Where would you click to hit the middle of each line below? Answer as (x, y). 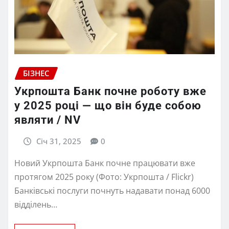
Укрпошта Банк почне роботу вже (110, 91)
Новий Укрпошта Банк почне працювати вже (105, 163)
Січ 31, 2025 (59, 141)
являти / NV (48, 120)
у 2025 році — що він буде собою (108, 106)
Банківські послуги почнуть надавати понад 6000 (112, 191)
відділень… (36, 205)
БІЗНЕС (36, 73)
